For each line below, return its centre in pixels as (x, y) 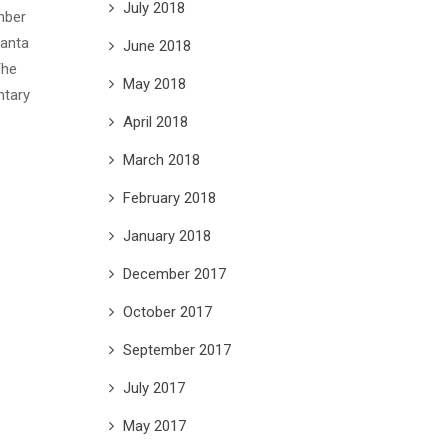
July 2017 (153, 387)
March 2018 (161, 159)
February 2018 (169, 197)
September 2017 (176, 349)
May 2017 (154, 425)
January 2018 (166, 235)
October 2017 (167, 311)
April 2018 (155, 121)
